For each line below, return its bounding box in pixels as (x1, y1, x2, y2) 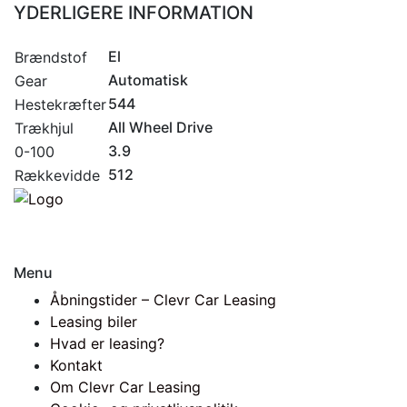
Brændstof (15, 47, 87, 66)
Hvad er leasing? (50, 334, 164, 353)
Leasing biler (50, 313, 137, 332)
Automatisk (108, 70, 188, 89)
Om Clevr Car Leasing (50, 378, 201, 397)
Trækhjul (15, 118, 74, 137)
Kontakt (50, 356, 103, 375)
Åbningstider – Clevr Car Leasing (50, 291, 276, 310)
